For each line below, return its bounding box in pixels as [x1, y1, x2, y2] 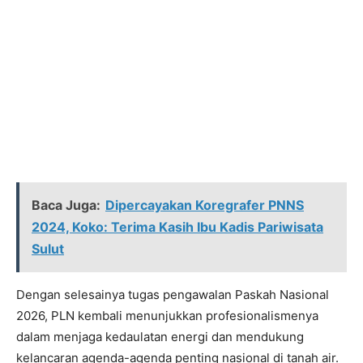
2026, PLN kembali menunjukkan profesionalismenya [16, 308, 318, 323]
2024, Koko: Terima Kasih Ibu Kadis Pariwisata [32, 219, 323, 235]
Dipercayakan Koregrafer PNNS [105, 197, 304, 213]
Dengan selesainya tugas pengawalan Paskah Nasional [16, 287, 329, 302]
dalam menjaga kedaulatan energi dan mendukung [16, 329, 304, 344]
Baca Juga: [32, 197, 100, 213]
